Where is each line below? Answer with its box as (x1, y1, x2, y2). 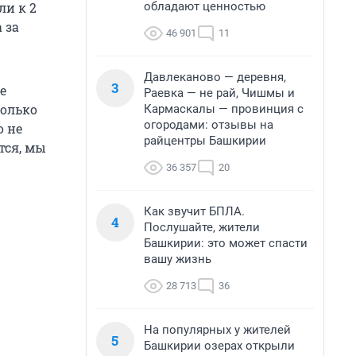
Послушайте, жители (144, 220, 260, 234)
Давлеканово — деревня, (144, 70, 286, 84)
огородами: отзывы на (144, 118, 273, 132)
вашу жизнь (144, 252, 211, 266)
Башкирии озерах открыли (144, 339, 295, 353)
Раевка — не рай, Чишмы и (144, 86, 295, 100)
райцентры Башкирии (144, 133, 266, 148)
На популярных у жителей (144, 323, 291, 337)
